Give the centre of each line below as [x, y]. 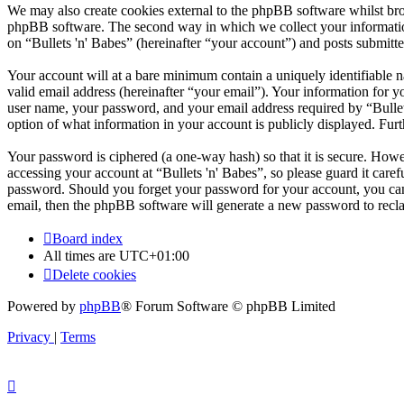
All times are [81, 255]
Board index [87, 238]
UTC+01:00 [154, 255]
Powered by [43, 306]
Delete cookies [94, 274]
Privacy [29, 336]
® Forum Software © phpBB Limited [228, 306]
